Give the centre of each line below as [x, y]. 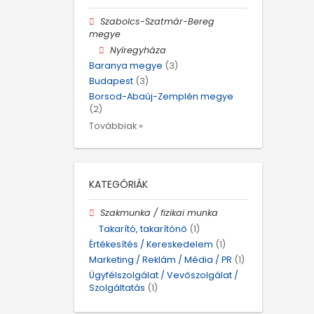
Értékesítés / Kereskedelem [151, 244]
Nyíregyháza [138, 50]
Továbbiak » [116, 126]
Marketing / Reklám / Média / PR [161, 259]
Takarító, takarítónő [143, 228]
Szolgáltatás [117, 288]
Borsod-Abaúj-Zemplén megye [161, 97]
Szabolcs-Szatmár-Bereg [158, 22]
